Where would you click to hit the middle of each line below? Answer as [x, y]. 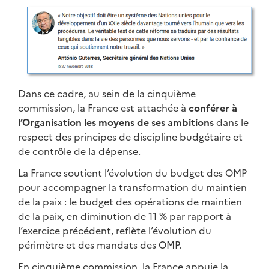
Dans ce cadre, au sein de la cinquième [107, 93]
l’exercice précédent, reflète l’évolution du [115, 230]
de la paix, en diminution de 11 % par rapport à [125, 215]
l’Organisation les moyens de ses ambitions [116, 122]
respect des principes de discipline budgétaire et [130, 136]
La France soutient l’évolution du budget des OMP [132, 172]
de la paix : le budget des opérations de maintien [130, 201]
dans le [231, 122]
